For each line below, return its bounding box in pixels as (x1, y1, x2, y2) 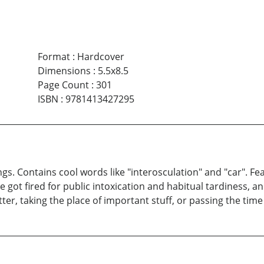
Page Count (37, 78, 89, 92)
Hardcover (77, 50, 124, 64)
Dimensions (37, 64, 91, 78)
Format (37, 50, 70, 64)
